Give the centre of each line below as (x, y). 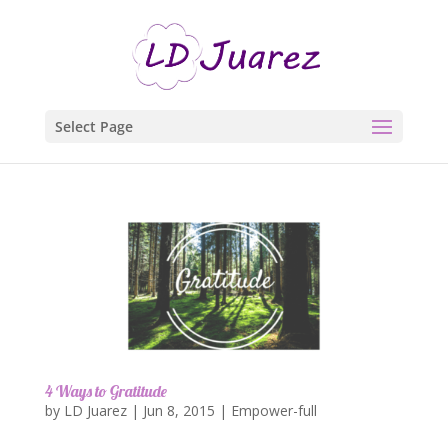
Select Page (93, 126)
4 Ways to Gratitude (105, 391)
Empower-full (273, 411)
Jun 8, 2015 (178, 411)
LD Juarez (95, 411)
